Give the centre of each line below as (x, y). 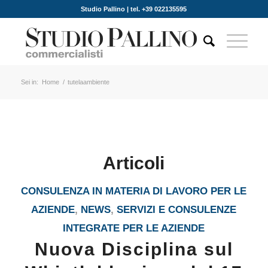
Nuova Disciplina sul (134, 249)
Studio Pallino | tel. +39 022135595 (134, 9)
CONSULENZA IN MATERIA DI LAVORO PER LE (134, 191)
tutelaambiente (88, 82)
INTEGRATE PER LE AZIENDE (134, 228)
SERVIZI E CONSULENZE (177, 210)
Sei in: (29, 82)
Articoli (134, 163)
